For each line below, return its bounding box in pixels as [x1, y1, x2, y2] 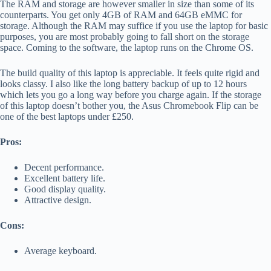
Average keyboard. [24, 245, 97, 256]
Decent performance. [24, 162, 104, 172]
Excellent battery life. [24, 172, 105, 183]
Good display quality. [24, 183, 106, 194]
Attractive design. [24, 194, 91, 205]
